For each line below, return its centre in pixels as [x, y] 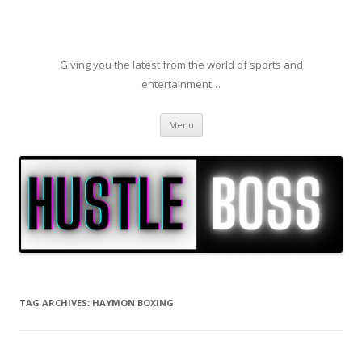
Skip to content [242, 118]
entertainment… [181, 84]
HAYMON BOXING [133, 303]
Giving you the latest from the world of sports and [181, 65]
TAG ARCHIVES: [56, 303]
